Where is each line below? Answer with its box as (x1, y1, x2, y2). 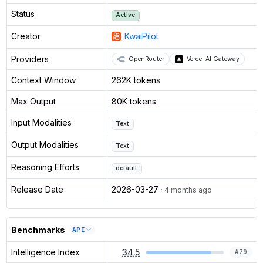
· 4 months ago (160, 186, 212, 195)
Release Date (11, 184, 63, 195)
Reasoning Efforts (11, 162, 79, 173)
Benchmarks (11, 224, 65, 235)
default (116, 164, 138, 173)
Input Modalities (11, 117, 72, 128)
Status (11, 9, 35, 19)
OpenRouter (128, 55, 164, 63)
